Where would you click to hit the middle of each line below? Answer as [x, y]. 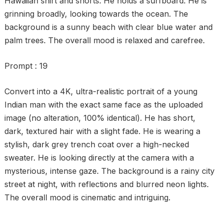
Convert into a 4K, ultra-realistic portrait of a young [101, 91]
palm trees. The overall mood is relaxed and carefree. [104, 40]
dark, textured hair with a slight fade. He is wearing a [102, 131]
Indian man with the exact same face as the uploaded [103, 105]
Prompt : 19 [26, 66]
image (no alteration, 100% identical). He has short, [100, 118]
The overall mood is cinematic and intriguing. [87, 197]
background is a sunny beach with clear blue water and [108, 27]
